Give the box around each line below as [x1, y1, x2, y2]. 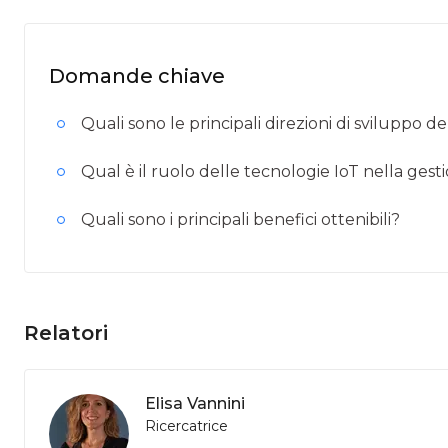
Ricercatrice [145, 417, 228, 435]
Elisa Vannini [145, 394, 245, 413]
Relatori [24, 321, 108, 345]
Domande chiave [49, 64, 225, 88]
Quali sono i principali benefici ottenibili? [81, 210, 400, 229]
